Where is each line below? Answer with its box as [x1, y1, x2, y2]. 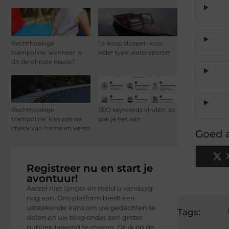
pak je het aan [98, 114, 141, 123]
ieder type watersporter [98, 48, 171, 56]
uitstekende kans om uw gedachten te [27, 203, 155, 212]
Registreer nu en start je [27, 162, 153, 174]
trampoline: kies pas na [11, 114, 82, 123]
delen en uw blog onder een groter [27, 213, 143, 221]
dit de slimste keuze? [11, 57, 75, 65]
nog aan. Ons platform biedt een [27, 193, 135, 202]
